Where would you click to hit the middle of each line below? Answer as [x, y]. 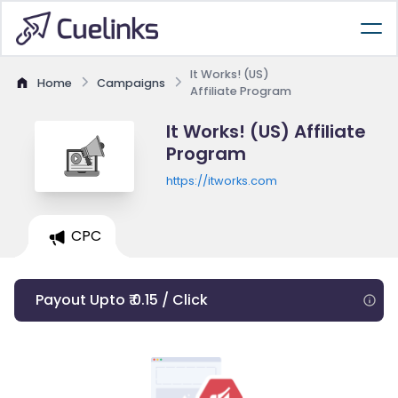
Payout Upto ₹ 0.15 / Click [122, 300]
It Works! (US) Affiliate [266, 131]
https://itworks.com [221, 181]
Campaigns [131, 83]
